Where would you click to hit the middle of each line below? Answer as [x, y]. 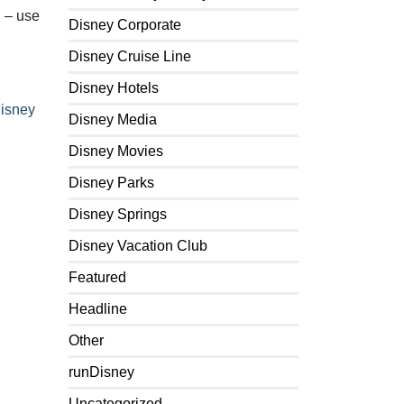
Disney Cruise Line [130, 56]
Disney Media [113, 119]
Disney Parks [111, 183]
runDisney [101, 372]
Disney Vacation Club [138, 246]
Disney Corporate [125, 25]
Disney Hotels [114, 88]
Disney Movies [116, 151]
